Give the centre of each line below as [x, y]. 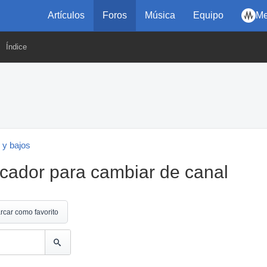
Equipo [208, 15]
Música [160, 15]
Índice [16, 47]
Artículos [66, 15]
